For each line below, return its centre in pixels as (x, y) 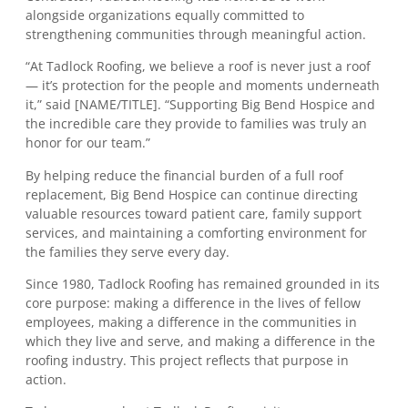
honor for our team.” (88, 143)
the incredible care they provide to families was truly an (196, 124)
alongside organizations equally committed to (165, 15)
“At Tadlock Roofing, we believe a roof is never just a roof (198, 66)
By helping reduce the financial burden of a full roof (184, 175)
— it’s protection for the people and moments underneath (203, 86)
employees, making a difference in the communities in (191, 322)
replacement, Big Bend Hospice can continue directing (192, 194)
